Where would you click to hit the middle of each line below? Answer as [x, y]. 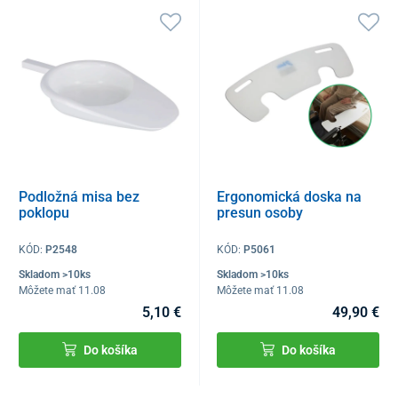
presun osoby [260, 212]
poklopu [44, 212]
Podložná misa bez [79, 196]
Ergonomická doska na [290, 196]
